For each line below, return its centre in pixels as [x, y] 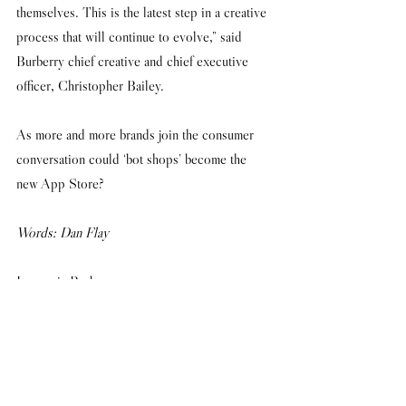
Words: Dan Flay [63, 232]
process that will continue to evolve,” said [131, 36]
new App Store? [60, 183]
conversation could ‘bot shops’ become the [133, 159]
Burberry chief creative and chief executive [134, 61]
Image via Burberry [67, 281]
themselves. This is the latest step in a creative [143, 12]
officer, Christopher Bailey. [92, 85]
